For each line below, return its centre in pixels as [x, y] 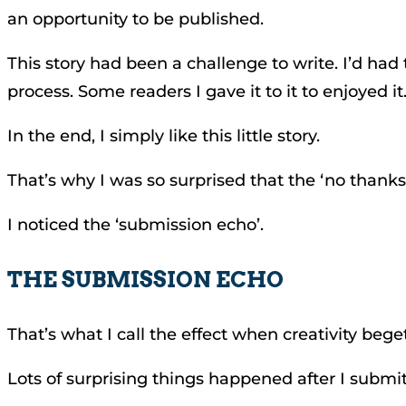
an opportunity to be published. [135, 19]
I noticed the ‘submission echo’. [135, 225]
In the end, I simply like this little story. [164, 136]
